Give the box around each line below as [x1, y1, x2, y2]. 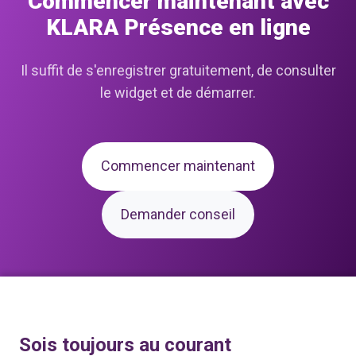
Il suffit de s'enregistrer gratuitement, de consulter [20, 61, 336, 79]
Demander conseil [121, 206, 235, 223]
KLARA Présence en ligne [45, 14, 311, 41]
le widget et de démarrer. [100, 83, 256, 101]
